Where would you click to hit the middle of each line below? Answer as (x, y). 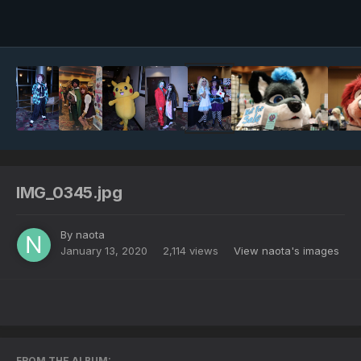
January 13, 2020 (104, 250)
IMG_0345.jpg (69, 192)
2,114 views (191, 250)
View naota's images (286, 250)
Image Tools (295, 19)
